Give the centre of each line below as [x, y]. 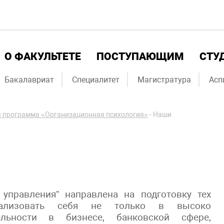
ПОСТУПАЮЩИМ [140, 56]
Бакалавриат [29, 80]
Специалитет [96, 80]
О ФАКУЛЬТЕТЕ [43, 56]
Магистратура [164, 80]
